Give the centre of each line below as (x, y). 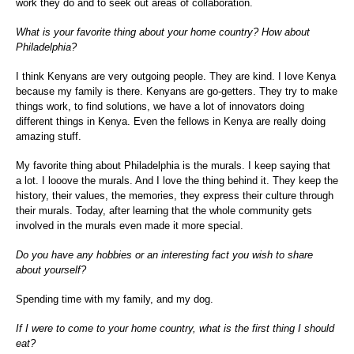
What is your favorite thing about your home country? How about (163, 32)
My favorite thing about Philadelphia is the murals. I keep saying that (173, 165)
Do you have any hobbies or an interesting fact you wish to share (164, 254)
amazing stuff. (49, 136)
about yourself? (51, 269)
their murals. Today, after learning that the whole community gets (164, 210)
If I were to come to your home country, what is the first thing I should (175, 328)
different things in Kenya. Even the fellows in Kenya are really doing (171, 121)
